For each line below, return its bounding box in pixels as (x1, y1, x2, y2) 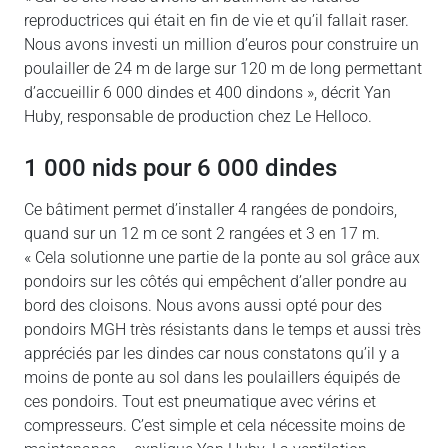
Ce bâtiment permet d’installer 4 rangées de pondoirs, (24, 199, 397, 219)
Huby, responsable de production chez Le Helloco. (24, 106, 372, 126)
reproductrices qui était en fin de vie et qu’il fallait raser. (24, 10, 409, 30)
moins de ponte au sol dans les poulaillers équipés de (24, 367, 400, 387)
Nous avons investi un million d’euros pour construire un (24, 34, 419, 54)
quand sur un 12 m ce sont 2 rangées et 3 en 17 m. (24, 223, 380, 243)
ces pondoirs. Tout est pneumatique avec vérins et (24, 391, 376, 411)
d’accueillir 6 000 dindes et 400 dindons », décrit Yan (24, 82, 391, 102)
